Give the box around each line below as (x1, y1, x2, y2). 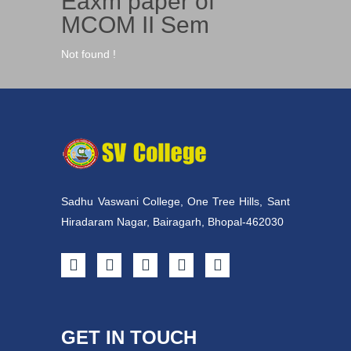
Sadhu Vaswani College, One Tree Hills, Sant (61, 195, 290, 208)
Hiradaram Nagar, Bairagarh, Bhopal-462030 (61, 215, 284, 228)
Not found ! (61, 48, 117, 60)
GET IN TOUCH (61, 327, 197, 348)
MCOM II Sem (61, 12, 210, 38)
